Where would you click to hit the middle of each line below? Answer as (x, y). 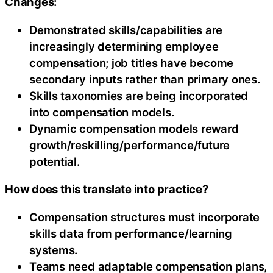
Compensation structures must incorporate (145, 217)
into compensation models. (102, 112)
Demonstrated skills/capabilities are (126, 30)
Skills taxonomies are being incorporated (139, 95)
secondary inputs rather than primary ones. (145, 79)
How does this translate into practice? (107, 189)
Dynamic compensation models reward (134, 128)
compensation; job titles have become (132, 62)
